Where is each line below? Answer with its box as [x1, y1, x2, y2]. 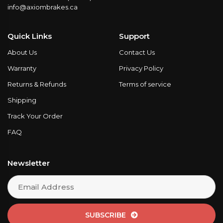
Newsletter [7, 158, 50, 168]
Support [119, 31, 150, 41]
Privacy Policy [119, 64, 163, 73]
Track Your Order [7, 112, 63, 120]
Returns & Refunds [7, 80, 66, 89]
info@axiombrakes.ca [7, 3, 78, 11]
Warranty [7, 64, 36, 73]
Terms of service [119, 80, 171, 89]
